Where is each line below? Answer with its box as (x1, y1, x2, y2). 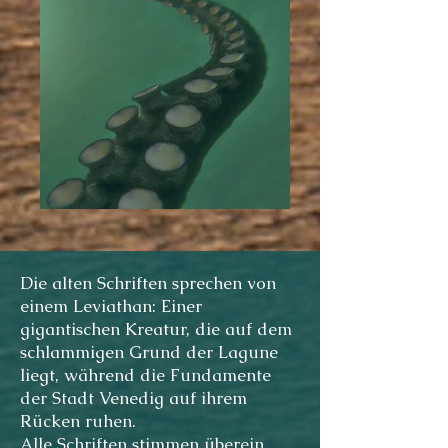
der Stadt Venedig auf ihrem (20, 387, 247, 410)
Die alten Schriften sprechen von (20, 272, 276, 295)
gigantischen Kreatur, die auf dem (20, 318, 292, 341)
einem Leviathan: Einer (20, 295, 202, 318)
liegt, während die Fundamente (20, 364, 271, 387)
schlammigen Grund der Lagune (20, 341, 278, 364)
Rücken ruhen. (20, 410, 136, 433)
